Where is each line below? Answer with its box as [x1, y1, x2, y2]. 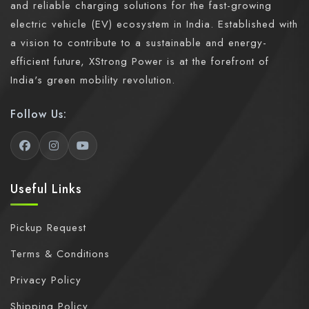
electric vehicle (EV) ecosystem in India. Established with [10, 17, 298, 32]
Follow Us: [10, 106, 67, 123]
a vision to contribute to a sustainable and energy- [10, 35, 267, 51]
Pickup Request [10, 220, 86, 236]
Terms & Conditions [10, 246, 110, 262]
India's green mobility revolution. [10, 72, 175, 88]
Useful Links [10, 180, 82, 199]
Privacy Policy [10, 272, 81, 288]
